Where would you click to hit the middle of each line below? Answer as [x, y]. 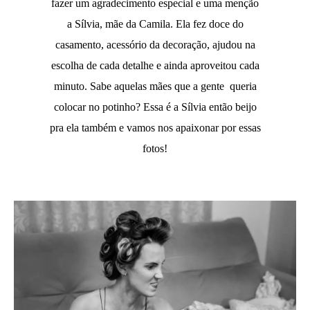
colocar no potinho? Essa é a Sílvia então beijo [155, 107]
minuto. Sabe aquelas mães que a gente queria [155, 86]
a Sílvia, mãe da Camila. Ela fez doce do [155, 24]
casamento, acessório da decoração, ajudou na [155, 45]
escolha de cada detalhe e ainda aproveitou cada [155, 66]
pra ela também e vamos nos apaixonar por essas [155, 128]
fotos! [155, 149]
